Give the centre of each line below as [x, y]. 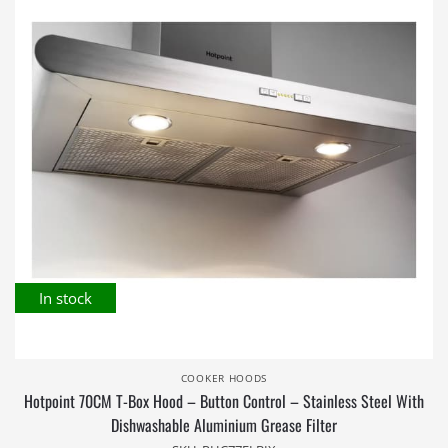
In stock [65, 297]
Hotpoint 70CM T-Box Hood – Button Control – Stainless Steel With [224, 401]
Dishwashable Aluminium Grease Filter [224, 425]
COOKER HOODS [224, 378]
